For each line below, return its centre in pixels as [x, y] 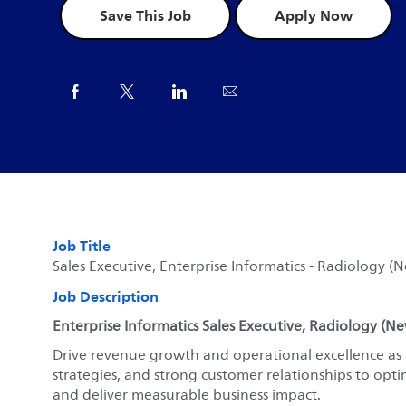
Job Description [106, 296]
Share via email [287, 90]
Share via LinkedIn [246, 90]
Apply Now [314, 16]
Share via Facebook [146, 90]
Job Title [82, 245]
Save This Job [145, 16]
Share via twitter [188, 90]
